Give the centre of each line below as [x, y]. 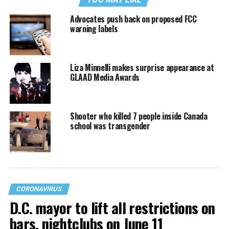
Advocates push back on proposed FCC [133, 19]
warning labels [94, 29]
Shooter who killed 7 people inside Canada [139, 116]
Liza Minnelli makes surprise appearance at [142, 68]
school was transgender [110, 126]
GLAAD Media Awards [105, 77]
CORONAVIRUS [39, 189]
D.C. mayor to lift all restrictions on [112, 208]
